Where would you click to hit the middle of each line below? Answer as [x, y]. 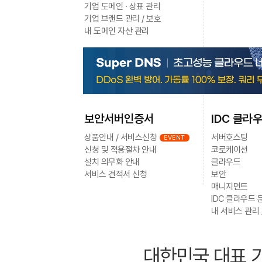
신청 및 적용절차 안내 [120, 150]
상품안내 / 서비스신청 [120, 137]
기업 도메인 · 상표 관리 [122, 6]
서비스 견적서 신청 [116, 174]
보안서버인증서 [119, 119]
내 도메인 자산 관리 [117, 31]
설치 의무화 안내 [112, 162]
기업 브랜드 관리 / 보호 [123, 19]
